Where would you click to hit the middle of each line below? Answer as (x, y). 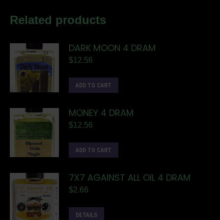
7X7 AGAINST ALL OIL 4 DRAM (130, 177)
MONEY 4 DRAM (101, 112)
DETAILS (86, 215)
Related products (58, 20)
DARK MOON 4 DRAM (112, 48)
